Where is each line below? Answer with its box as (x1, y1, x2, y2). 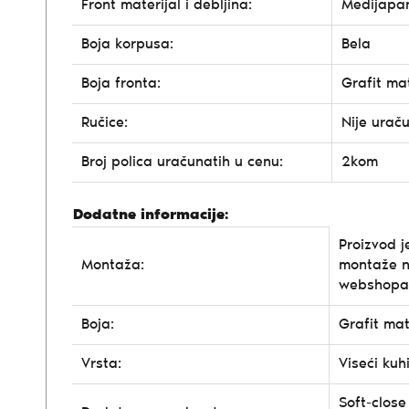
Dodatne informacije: (73, 207, 228, 223)
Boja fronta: (81, 76, 161, 91)
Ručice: (81, 115, 128, 131)
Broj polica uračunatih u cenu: (81, 154, 283, 170)
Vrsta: (81, 356, 121, 372)
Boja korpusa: (81, 37, 173, 52)
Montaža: (81, 257, 144, 273)
